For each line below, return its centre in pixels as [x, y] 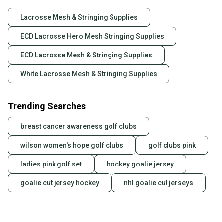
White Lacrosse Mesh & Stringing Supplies [89, 74]
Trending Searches [47, 106]
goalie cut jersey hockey [60, 183]
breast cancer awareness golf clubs [79, 127]
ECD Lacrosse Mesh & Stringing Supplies [86, 55]
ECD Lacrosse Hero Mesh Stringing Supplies [92, 36]
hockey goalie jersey [140, 164]
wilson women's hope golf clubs [72, 145]
